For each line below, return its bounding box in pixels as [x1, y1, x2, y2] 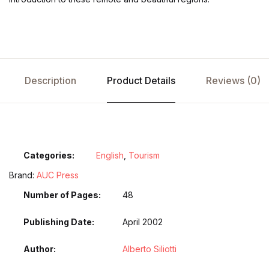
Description [24, 74, 76, 86]
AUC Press [37, 170, 79, 180]
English [96, 150, 124, 160]
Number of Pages [23, 190, 98, 200]
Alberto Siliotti [122, 244, 177, 254]
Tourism [128, 150, 160, 160]
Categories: [23, 150, 74, 160]
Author [23, 244, 53, 254]
